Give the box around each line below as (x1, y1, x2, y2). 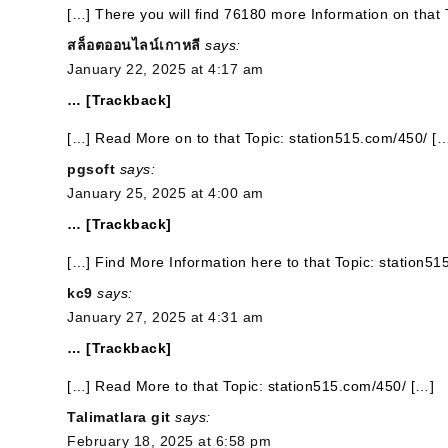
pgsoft (67, 161, 115, 177)
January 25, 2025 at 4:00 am (67, 185, 264, 201)
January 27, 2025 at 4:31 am (67, 309, 264, 325)
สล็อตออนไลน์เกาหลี (67, 37, 201, 53)
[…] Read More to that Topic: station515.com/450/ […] (67, 378, 434, 394)
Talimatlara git (67, 409, 171, 425)
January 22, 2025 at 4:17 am (67, 61, 264, 77)
